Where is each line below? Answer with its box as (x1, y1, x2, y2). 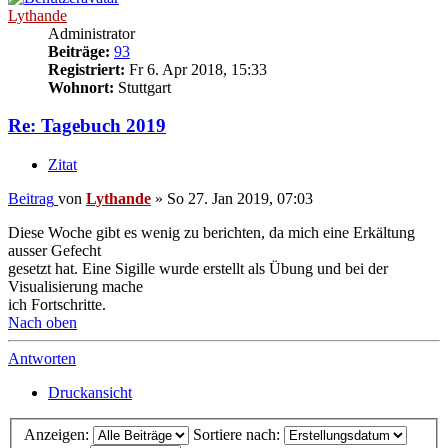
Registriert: (48, 60, 125, 78)
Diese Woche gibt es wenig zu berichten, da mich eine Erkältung (8, 224, 415, 242)
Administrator (48, 24, 135, 42)
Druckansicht (48, 384, 132, 402)
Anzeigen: (24, 425, 93, 443)
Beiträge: (48, 42, 110, 60)
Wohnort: (48, 78, 114, 96)
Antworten (8, 350, 76, 368)
